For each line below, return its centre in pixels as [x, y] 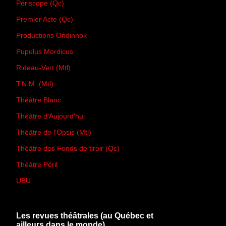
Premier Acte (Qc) [45, 19]
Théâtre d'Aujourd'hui [50, 116]
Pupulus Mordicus [45, 51]
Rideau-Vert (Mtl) [43, 67]
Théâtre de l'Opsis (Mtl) [54, 132]
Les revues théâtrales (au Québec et [85, 216]
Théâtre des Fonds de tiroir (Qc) [68, 148]
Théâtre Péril [37, 164]
